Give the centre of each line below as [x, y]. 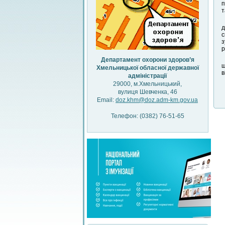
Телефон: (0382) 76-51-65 [147, 116]
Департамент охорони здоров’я [147, 60]
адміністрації [147, 76]
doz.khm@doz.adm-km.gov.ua [157, 100]
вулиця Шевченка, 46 [147, 92]
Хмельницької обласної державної [147, 68]
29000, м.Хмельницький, [147, 84]
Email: [106, 100]
